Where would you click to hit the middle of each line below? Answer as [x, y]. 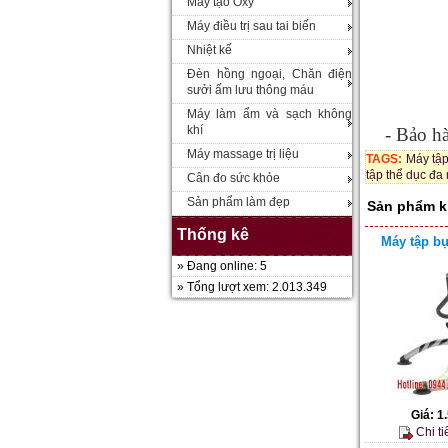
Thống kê [213, 234]
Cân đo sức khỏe [233, 178]
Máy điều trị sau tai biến [251, 26]
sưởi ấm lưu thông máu [250, 90]
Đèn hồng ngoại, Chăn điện [269, 74]
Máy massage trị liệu [243, 154]
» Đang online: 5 [222, 266]
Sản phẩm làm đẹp [238, 202]
